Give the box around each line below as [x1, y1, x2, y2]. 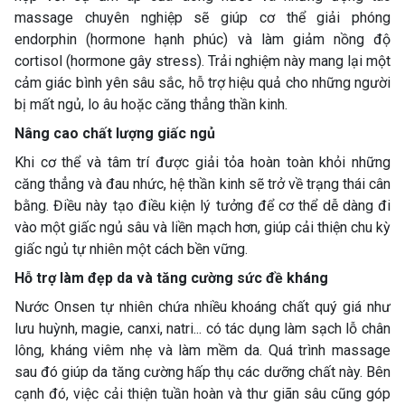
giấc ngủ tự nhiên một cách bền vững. [14, 240, 248, 258]
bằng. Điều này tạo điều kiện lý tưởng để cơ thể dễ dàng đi [14, 196, 391, 214]
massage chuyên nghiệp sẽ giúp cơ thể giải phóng [14, 8, 391, 26]
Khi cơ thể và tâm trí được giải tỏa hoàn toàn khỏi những [14, 153, 391, 171]
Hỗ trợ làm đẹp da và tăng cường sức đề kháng [14, 268, 328, 287]
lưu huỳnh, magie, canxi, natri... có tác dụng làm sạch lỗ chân [14, 319, 391, 337]
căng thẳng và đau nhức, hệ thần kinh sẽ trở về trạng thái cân [14, 174, 391, 193]
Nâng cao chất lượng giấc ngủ [14, 124, 215, 142]
